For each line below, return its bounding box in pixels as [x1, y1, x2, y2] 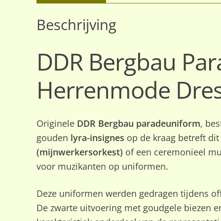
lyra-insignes [70, 132, 124, 144]
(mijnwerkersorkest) [36, 146, 123, 158]
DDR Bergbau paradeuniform [76, 117, 200, 130]
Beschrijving [36, 14, 116, 35]
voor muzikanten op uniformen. [36, 160, 168, 173]
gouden [36, 132, 71, 144]
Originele [36, 117, 77, 130]
